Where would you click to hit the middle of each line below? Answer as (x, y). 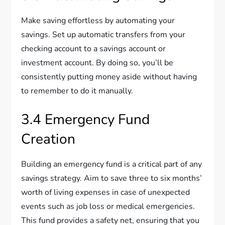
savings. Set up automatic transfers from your (103, 34)
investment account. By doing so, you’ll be (97, 63)
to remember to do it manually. (77, 91)
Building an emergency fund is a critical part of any (112, 164)
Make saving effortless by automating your (98, 20)
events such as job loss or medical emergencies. (108, 206)
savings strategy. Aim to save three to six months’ (112, 178)
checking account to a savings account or (94, 48)
